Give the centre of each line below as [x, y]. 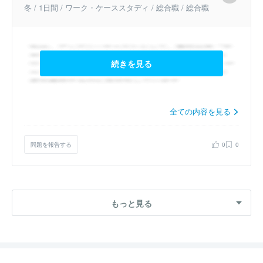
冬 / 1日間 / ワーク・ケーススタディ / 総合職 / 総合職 [117, 7]
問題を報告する [51, 144]
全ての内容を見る [201, 112]
